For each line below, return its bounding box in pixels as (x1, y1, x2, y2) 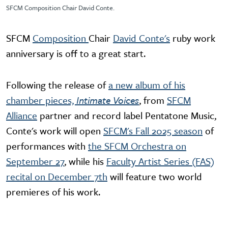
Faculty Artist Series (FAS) (106, 154, 214, 168)
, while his (64, 154, 106, 168)
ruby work (170, 31, 215, 45)
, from (139, 93, 167, 107)
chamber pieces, (6, 93, 76, 107)
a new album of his (108, 78, 185, 92)
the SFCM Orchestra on (88, 139, 186, 153)
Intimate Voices (76, 93, 139, 107)
